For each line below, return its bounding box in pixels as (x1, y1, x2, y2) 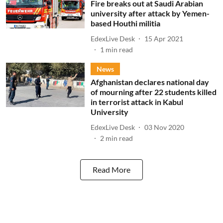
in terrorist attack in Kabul (90, 97, 183, 107)
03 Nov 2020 (144, 122, 184, 131)
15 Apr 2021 (144, 34, 183, 43)
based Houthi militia (90, 18, 160, 28)
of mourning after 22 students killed (90, 87, 217, 97)
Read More (93, 165, 130, 174)
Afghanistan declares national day (90, 77, 209, 87)
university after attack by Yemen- (90, 8, 210, 18)
